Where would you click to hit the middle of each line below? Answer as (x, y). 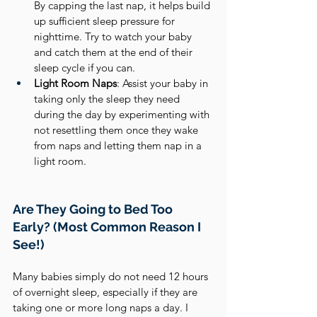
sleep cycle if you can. (85, 68)
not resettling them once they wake (117, 130)
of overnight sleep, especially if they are (106, 292)
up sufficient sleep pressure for (106, 21)
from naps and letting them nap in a (119, 145)
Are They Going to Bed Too (94, 209)
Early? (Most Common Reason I (108, 227)
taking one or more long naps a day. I (102, 307)
